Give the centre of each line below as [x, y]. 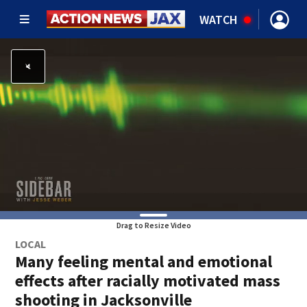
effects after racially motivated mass [148, 281]
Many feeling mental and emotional [144, 261]
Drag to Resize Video [153, 225]
